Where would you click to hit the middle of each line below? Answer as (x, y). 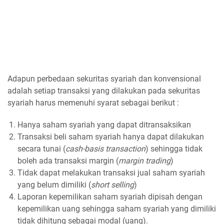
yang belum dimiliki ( (54, 184)
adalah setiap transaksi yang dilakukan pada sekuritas (104, 90)
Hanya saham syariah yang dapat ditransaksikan (104, 124)
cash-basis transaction (105, 148)
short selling (112, 184)
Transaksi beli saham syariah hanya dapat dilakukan (111, 136)
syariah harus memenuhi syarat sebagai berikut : (93, 102)
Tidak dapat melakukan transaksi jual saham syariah (111, 172)
